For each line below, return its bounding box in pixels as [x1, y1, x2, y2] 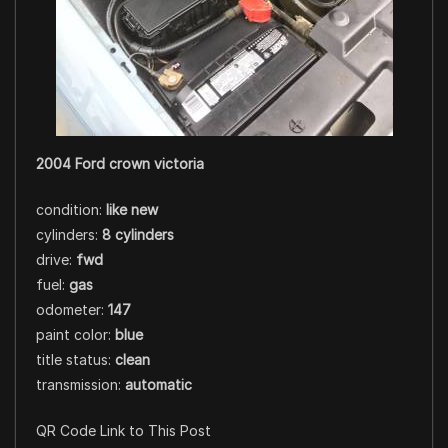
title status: [36, 351, 115, 369]
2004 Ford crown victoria [36, 155, 204, 173]
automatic [125, 376, 192, 394]
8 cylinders [102, 226, 174, 244]
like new [106, 201, 158, 219]
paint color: [36, 326, 115, 344]
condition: [36, 201, 106, 219]
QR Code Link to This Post [36, 422, 211, 440]
